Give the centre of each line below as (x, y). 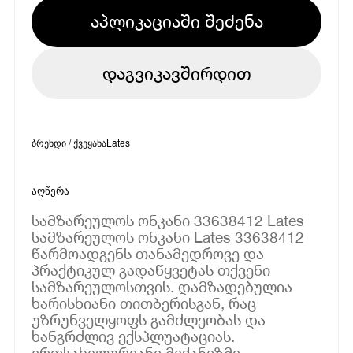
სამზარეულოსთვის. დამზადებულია (162, 286)
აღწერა (51, 191)
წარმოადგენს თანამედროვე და (148, 253)
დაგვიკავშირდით (176, 73)
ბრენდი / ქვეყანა (69, 142)
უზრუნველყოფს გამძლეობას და (149, 319)
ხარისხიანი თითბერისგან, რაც (144, 303)
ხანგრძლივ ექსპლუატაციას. (134, 336)
